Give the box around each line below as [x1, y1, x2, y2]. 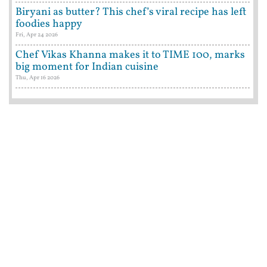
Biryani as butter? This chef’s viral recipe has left [15, 4, 246, 20]
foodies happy [15, 16, 82, 32]
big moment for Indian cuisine [15, 59, 159, 74]
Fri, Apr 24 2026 [15, 30, 58, 39]
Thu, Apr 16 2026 [15, 73, 60, 82]
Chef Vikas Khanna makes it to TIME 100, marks [15, 47, 245, 63]
